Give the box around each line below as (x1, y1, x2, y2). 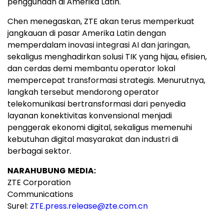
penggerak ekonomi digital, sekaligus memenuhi (7, 122, 192, 134)
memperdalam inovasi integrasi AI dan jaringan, (7, 39, 190, 51)
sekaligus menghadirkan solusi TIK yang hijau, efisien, (7, 51, 207, 63)
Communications (7, 189, 73, 200)
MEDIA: (68, 165, 96, 177)
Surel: (7, 200, 30, 212)
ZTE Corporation (7, 177, 71, 189)
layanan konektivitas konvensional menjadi (7, 110, 172, 122)
